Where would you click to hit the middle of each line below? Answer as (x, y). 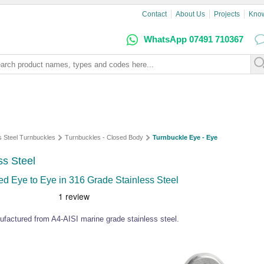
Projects (227, 14)
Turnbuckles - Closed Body (104, 137)
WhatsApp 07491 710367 (194, 39)
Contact (154, 14)
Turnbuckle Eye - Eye (185, 137)
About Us (190, 14)
